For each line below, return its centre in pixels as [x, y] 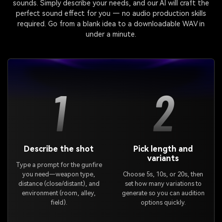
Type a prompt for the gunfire [59, 165]
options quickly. [163, 203]
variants [163, 159]
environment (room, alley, [59, 193]
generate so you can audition [163, 193]
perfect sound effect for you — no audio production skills [111, 13]
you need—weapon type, [59, 174]
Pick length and [163, 149]
